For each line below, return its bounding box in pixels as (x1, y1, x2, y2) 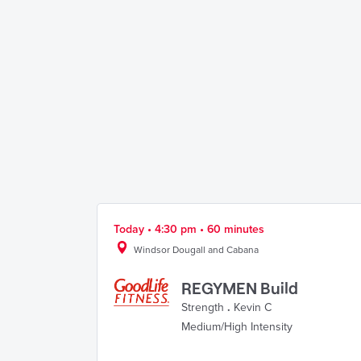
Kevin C (234, 301, 272, 314)
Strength (181, 301, 224, 314)
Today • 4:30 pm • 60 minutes (114, 222, 264, 236)
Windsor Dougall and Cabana (134, 244, 259, 255)
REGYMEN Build (181, 278, 298, 297)
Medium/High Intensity (181, 320, 293, 334)
